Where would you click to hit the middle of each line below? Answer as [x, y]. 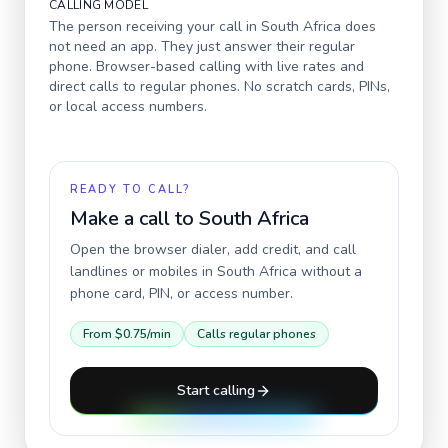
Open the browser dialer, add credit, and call [213, 249]
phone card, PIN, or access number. [181, 293]
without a [329, 271]
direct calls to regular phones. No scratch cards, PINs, [219, 86]
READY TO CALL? [130, 189]
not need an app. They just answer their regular [202, 46]
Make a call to [134, 218]
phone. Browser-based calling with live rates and [206, 66]
